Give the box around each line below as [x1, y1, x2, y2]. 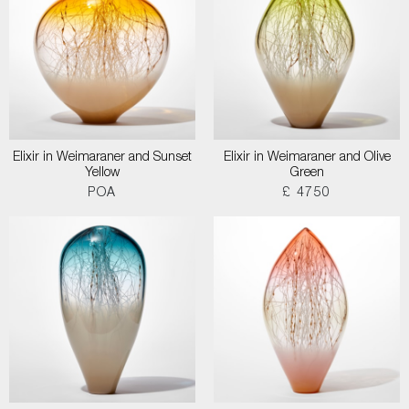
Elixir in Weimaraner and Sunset [13, 152, 192, 164]
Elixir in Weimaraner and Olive [223, 152, 391, 164]
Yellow [85, 167, 120, 180]
